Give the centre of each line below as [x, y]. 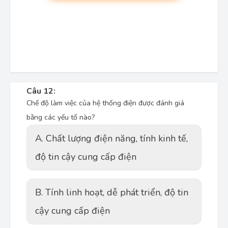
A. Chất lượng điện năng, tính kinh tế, [111, 138]
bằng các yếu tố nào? [61, 117]
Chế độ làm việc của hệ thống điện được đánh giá [105, 103]
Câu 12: [41, 91]
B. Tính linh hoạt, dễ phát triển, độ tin [112, 192]
